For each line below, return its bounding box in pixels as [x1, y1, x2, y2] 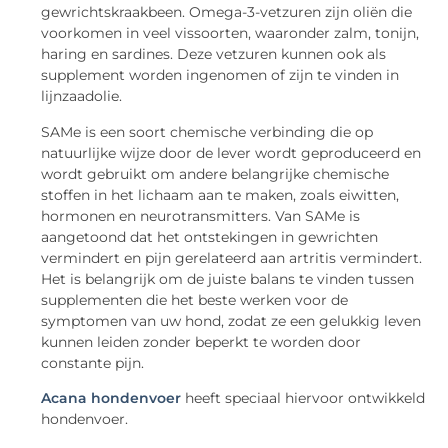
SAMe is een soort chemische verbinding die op [41, 122, 374, 141]
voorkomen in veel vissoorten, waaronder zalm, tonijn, [41, 24, 420, 43]
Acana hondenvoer [41, 389, 182, 408]
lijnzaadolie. [41, 87, 123, 106]
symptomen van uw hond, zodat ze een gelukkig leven [41, 311, 422, 330]
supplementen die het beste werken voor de [41, 290, 349, 309]
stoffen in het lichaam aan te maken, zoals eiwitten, [41, 185, 400, 204]
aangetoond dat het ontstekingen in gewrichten [41, 227, 379, 246]
